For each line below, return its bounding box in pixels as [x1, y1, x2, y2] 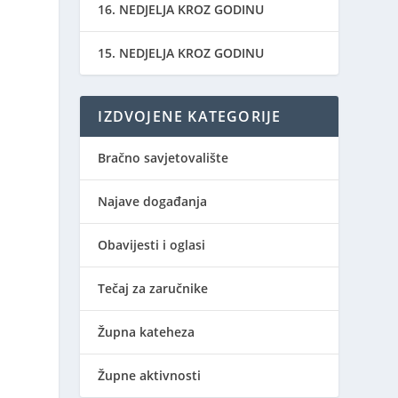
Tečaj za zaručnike [98, 280, 209, 297]
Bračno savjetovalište [98, 149, 229, 166]
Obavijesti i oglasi [98, 236, 206, 253]
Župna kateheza [98, 323, 195, 340]
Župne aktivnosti [98, 367, 202, 384]
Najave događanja [98, 193, 208, 210]
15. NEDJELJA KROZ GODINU [98, 44, 265, 61]
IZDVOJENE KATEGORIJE [98, 107, 282, 126]
